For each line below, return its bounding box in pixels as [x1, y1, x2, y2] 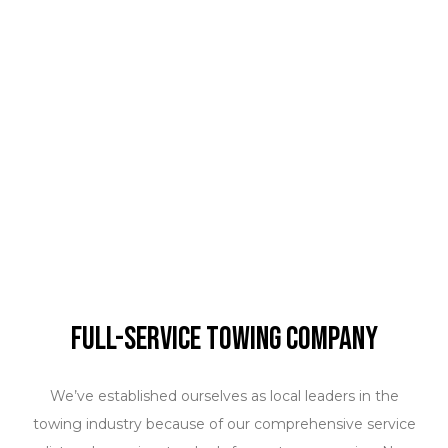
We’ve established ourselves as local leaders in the [49, 386, 399, 405]
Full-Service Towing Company [70, 319, 378, 359]
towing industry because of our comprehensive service [32, 414, 416, 433]
